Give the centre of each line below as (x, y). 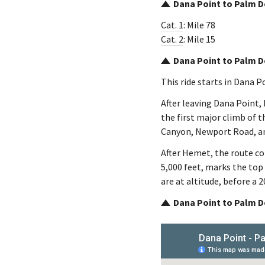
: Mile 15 (199, 39)
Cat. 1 (172, 25)
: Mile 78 (199, 25)
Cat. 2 (172, 39)
